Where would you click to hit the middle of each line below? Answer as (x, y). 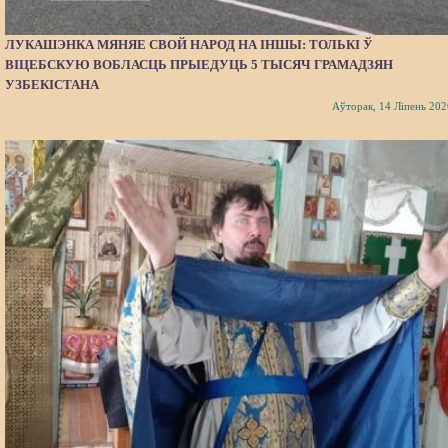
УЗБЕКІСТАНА (52, 84)
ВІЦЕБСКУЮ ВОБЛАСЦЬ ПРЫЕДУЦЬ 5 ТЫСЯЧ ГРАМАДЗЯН (199, 64)
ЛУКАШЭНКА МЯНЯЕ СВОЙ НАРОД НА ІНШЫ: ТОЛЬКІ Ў (189, 44)
